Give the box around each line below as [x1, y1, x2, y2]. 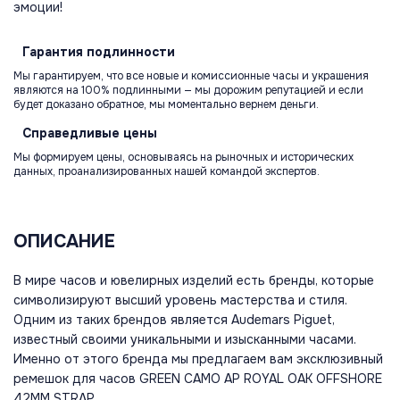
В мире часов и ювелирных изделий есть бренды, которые [13, 272, 374, 289]
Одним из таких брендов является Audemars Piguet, [13, 312, 335, 329]
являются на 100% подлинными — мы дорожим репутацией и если [13, 83, 363, 98]
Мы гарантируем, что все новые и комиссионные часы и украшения [13, 69, 369, 84]
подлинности [83, 44, 175, 61]
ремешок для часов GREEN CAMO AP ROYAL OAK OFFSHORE [13, 371, 382, 387]
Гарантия [22, 44, 83, 61]
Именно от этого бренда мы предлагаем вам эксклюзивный [13, 351, 383, 368]
